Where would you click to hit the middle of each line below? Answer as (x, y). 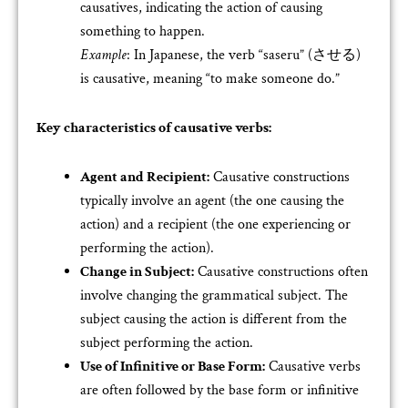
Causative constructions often (281, 271)
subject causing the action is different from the (214, 319)
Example (103, 55)
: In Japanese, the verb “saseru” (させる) (244, 55)
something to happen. (143, 31)
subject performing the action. (167, 342)
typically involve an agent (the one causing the (212, 200)
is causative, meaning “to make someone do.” (210, 78)
